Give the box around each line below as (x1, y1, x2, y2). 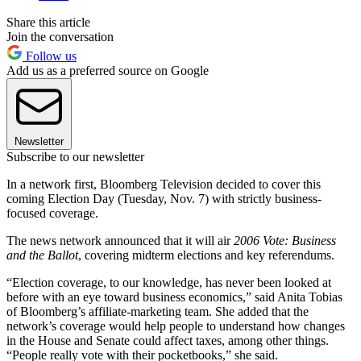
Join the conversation (6, 29, 114, 44)
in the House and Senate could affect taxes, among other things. (6, 333, 329, 347)
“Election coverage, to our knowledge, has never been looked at (6, 275, 331, 289)
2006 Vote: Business (234, 233, 336, 247)
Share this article (6, 15, 90, 29)
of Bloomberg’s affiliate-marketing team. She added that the (6, 304, 309, 318)
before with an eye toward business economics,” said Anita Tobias (6, 289, 342, 304)
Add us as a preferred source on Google (6, 63, 209, 77)
